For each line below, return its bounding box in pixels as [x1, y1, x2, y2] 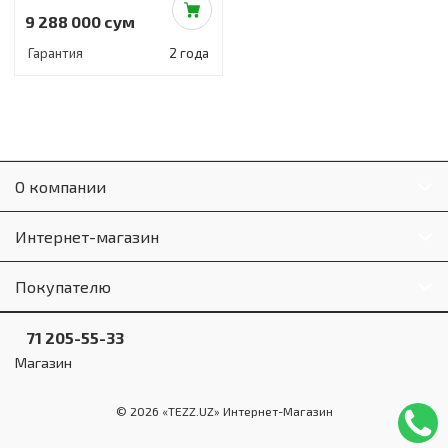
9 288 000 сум [25, 12, 135, 31]
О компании [15, 177, 106, 196]
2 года [169, 45, 209, 61]
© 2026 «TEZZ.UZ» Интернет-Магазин [115, 404, 333, 418]
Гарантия [28, 45, 83, 61]
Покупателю [15, 277, 111, 296]
